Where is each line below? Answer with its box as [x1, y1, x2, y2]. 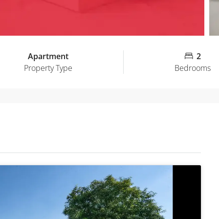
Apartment [28, 50, 68, 62]
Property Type [24, 62, 72, 73]
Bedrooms [175, 62, 211, 73]
